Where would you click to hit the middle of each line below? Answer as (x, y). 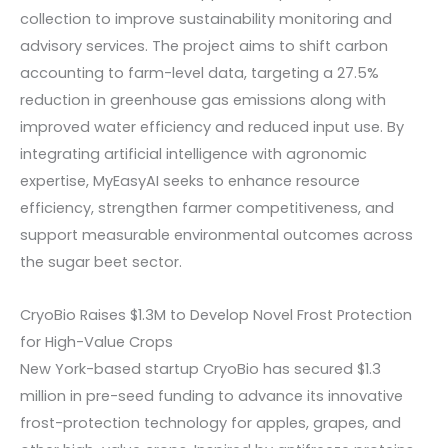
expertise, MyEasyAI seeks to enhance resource (190, 181)
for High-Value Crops (96, 341)
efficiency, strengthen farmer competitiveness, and (207, 208)
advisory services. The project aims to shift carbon (204, 46)
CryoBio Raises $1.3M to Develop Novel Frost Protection (216, 314)
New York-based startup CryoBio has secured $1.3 (200, 368)
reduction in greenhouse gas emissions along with (203, 100)
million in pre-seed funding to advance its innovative (211, 395)
